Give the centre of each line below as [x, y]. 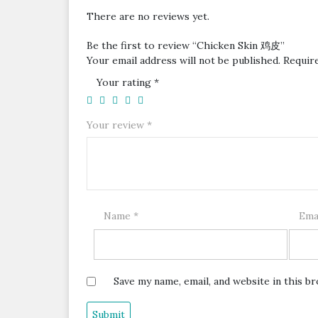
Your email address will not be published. [183, 61]
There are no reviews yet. [148, 17]
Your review [117, 125]
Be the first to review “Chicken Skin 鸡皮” [186, 46]
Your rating [125, 83]
